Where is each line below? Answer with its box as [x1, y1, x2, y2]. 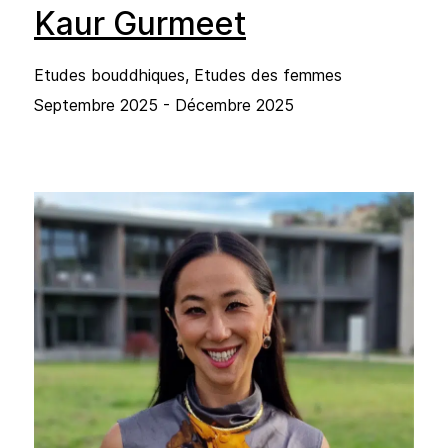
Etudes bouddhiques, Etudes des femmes [34, 64, 342, 85]
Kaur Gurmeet [34, 3, 246, 43]
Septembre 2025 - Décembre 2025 [34, 94, 294, 115]
